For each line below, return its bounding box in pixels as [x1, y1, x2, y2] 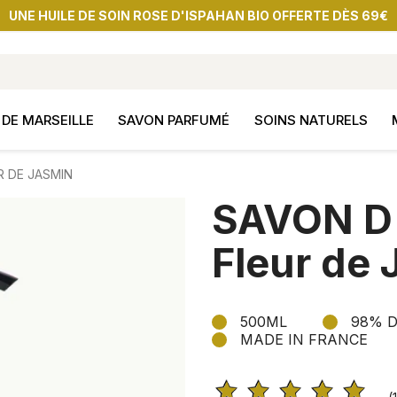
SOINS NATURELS [253, 112, 368, 128]
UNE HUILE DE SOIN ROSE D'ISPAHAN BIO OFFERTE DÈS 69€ [9, 7, 388, 23]
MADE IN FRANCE [240, 331, 368, 348]
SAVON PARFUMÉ [118, 112, 230, 128]
